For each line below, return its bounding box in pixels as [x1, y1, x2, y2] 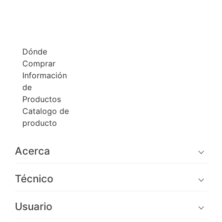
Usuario [15, 200, 53, 213]
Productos [22, 94, 61, 105]
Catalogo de [22, 106, 69, 116]
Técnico [15, 172, 54, 185]
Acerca [15, 145, 50, 158]
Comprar [22, 58, 55, 69]
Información [22, 70, 67, 81]
